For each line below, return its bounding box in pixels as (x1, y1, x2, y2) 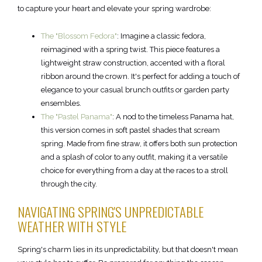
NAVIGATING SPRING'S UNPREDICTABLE (18, 202, 204, 222)
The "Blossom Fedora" (41, 32, 117, 41)
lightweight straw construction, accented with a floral (41, 58, 225, 68)
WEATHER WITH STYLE (18, 216, 126, 237)
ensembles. (41, 99, 81, 108)
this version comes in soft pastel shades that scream (41, 126, 220, 135)
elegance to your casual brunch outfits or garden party (41, 85, 229, 95)
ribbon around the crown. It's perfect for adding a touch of (41, 72, 240, 81)
